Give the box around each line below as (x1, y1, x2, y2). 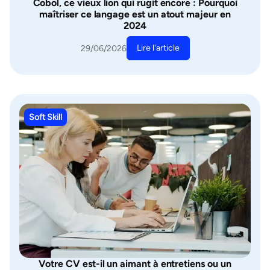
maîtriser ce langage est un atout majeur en (39, 8, 231, 20)
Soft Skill (29, 112, 62, 122)
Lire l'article (136, 43, 180, 53)
